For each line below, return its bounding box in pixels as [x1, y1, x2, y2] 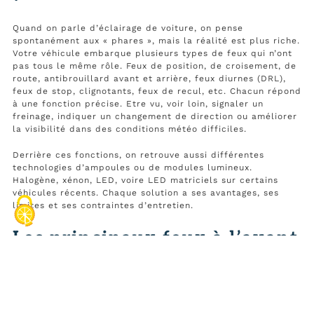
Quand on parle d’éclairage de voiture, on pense [13, 23, 243, 34]
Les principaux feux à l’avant [13, 226, 299, 250]
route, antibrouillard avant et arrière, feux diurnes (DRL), [13, 74, 286, 84]
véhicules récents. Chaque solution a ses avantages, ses [13, 188, 279, 198]
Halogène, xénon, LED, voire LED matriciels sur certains [13, 175, 278, 186]
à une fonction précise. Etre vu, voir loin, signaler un [13, 99, 264, 109]
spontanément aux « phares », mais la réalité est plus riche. [13, 36, 300, 46]
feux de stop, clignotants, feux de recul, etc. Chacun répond [13, 86, 301, 97]
